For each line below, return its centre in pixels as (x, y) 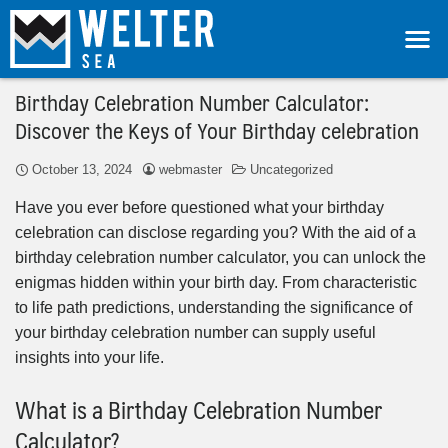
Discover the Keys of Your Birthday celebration (217, 129)
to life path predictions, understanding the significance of (213, 307)
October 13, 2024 (82, 169)
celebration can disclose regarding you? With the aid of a (215, 232)
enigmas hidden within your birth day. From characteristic (216, 282)
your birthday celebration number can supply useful (195, 332)
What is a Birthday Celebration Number (198, 408)
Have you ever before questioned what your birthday (199, 207)
